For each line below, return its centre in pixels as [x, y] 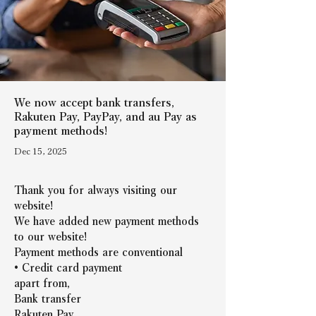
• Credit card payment [68, 267]
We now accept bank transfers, [94, 102]
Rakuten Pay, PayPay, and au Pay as [105, 116]
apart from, [42, 283]
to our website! [50, 236]
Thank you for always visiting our [97, 190]
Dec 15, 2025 [41, 151]
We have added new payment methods [108, 221]
